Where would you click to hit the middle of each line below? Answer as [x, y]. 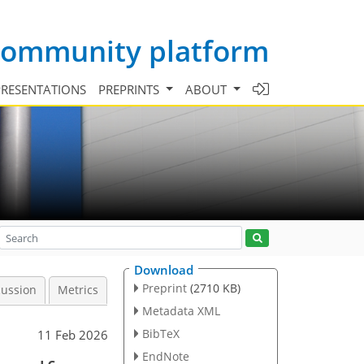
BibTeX [160, 333]
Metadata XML [181, 310]
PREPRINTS [131, 89]
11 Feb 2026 [73, 335]
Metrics [78, 290]
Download [164, 270]
